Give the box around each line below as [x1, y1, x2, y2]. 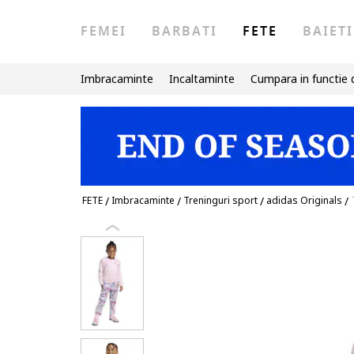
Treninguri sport [183, 194, 258, 207]
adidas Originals [266, 194, 342, 207]
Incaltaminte [169, 71, 235, 86]
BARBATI [152, 22, 217, 41]
